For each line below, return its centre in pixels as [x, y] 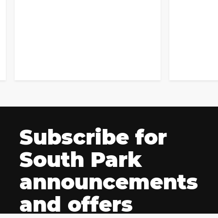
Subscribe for [93, 137]
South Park [81, 160]
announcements [109, 182]
